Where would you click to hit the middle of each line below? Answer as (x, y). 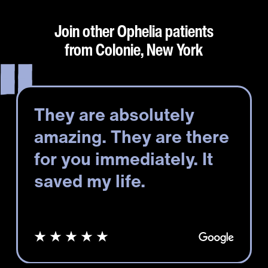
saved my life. (89, 180)
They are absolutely (114, 114)
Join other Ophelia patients (134, 31)
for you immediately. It (123, 158)
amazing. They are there (131, 136)
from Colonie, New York (134, 49)
